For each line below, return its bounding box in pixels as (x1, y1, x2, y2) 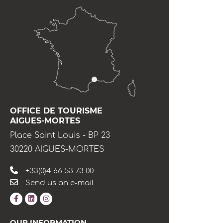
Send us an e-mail (25, 179, 94, 187)
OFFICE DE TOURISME (10, 106, 103, 115)
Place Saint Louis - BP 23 (10, 131, 110, 140)
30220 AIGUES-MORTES (10, 145, 104, 154)
